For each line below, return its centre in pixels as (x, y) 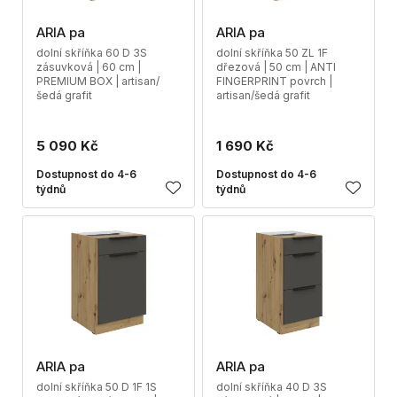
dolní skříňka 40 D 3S (272, 387)
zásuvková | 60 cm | (89, 67)
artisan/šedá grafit (263, 95)
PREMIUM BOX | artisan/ (98, 81)
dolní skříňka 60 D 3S (92, 53)
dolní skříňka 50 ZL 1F (272, 53)
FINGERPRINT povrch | (274, 81)
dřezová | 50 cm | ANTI (276, 67)
